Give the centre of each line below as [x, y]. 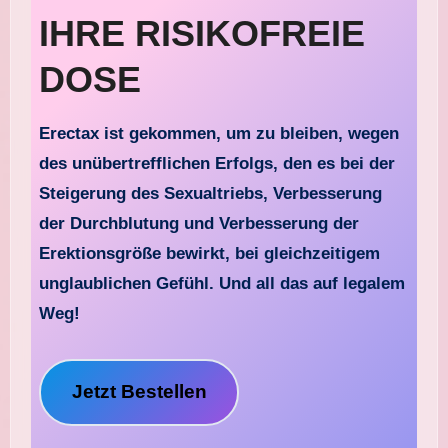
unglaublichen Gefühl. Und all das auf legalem [222, 283]
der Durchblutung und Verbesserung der [199, 223]
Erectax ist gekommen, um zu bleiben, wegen [45, 133]
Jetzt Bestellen [139, 392]
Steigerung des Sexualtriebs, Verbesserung [211, 193]
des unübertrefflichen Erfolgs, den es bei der [217, 163]
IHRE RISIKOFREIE [202, 33]
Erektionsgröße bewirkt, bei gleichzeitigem [210, 253]
